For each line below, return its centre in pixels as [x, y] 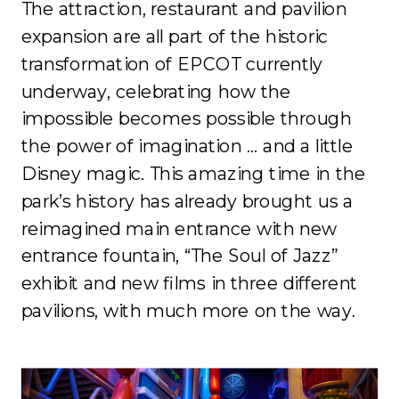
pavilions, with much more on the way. [188, 311]
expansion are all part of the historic [175, 37]
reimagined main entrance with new [179, 228]
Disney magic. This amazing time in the [193, 174]
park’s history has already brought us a [187, 201]
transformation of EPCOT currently [172, 64]
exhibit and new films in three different [189, 283]
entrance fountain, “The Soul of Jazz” [180, 256]
